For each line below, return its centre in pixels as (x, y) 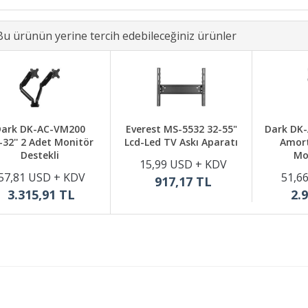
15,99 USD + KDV (183, 164)
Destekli (40, 155)
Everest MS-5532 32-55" (181, 129)
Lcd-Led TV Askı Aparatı (181, 142)
